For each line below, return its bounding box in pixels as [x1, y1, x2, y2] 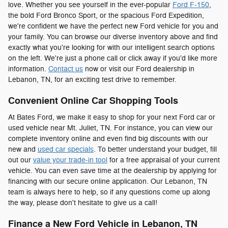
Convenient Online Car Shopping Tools [8, 95, 178, 107]
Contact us [48, 65, 83, 74]
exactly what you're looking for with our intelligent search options [8, 43, 215, 52]
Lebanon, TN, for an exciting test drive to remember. [8, 75, 179, 84]
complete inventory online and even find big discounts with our [8, 134, 208, 143]
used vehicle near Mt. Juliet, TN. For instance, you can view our [8, 123, 213, 132]
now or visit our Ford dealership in [83, 65, 194, 74]
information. [8, 65, 48, 74]
